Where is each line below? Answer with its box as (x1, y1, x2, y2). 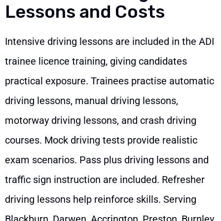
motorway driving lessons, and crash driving (5, 114, 196, 126)
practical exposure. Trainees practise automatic (5, 74, 214, 87)
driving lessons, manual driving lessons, (5, 94, 178, 107)
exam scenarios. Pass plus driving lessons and (5, 153, 209, 166)
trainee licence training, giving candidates (5, 55, 187, 67)
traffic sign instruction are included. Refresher (5, 173, 205, 185)
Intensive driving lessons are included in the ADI (5, 35, 214, 47)
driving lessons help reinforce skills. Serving (5, 193, 196, 205)
